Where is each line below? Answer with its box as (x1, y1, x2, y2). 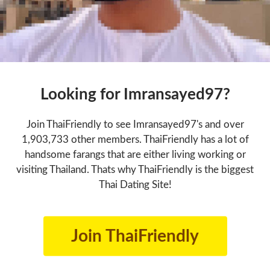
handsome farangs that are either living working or (24, 149, 246, 160)
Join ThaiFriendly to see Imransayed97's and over (26, 119, 244, 130)
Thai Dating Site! (98, 179, 172, 190)
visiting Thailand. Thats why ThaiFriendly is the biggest (16, 164, 254, 175)
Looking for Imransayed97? (40, 86, 230, 102)
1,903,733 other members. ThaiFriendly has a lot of (21, 134, 249, 145)
